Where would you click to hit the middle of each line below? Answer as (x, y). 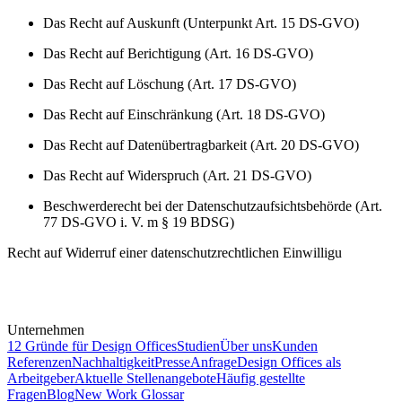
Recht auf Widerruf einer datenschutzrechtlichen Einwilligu (175, 252)
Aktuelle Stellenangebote (145, 378)
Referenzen (39, 362)
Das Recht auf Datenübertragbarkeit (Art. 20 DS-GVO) (201, 144)
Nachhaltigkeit (113, 362)
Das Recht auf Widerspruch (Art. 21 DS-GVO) (177, 175)
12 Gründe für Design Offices (92, 345)
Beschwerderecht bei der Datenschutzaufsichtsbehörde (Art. (213, 205)
